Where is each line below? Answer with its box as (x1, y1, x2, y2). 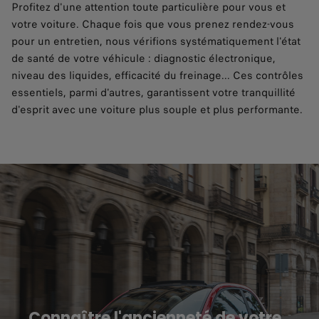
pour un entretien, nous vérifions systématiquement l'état (11, 33, 300, 49)
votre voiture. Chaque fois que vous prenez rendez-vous (11, 16, 294, 32)
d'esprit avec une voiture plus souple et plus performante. (11, 101, 303, 117)
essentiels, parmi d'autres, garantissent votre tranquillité (11, 84, 296, 100)
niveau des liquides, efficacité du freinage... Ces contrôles (11, 67, 303, 83)
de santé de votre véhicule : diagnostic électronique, (11, 50, 276, 66)
